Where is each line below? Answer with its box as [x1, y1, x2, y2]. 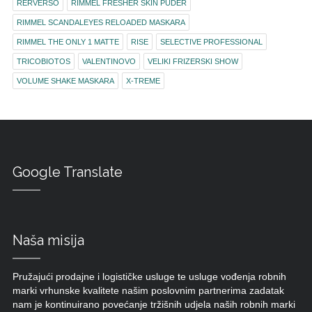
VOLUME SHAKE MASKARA [16, 77, 114, 86]
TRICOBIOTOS [16, 57, 70, 66]
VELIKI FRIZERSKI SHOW [147, 57, 238, 66]
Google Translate [12, 164, 123, 181]
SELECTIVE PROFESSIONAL [159, 38, 263, 47]
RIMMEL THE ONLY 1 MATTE [16, 38, 119, 47]
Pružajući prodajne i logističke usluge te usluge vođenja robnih [12, 272, 286, 283]
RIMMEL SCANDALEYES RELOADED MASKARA [16, 18, 185, 27]
